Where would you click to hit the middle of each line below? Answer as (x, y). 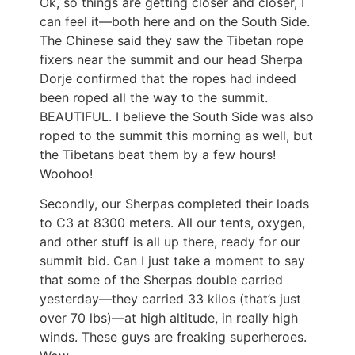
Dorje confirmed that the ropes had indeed (168, 78)
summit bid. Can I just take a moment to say (172, 261)
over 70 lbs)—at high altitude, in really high (169, 318)
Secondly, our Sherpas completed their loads (174, 204)
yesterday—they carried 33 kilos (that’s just (170, 299)
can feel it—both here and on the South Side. (175, 21)
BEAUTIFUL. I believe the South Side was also (177, 116)
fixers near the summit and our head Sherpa (171, 59)
